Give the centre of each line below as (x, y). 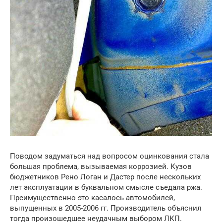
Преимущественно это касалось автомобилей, (92, 198)
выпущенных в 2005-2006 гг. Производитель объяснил (106, 208)
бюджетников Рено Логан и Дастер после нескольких (105, 177)
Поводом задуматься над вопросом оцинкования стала (110, 156)
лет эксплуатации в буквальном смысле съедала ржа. (106, 188)
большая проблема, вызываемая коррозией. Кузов (101, 167)
